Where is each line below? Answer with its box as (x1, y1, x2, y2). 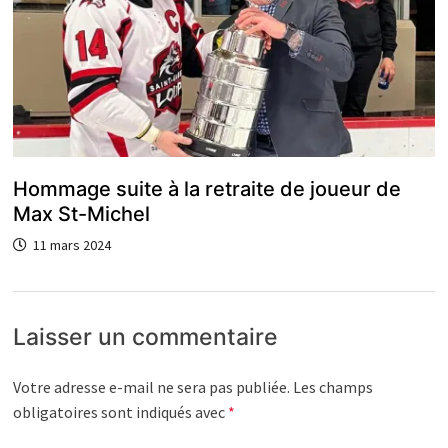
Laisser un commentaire (12, 323, 278, 352)
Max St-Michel (12, 202, 150, 227)
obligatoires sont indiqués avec (12, 402, 228, 423)
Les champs (292, 377, 373, 398)
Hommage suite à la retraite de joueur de (12, 177, 401, 202)
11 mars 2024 (32, 236, 111, 255)
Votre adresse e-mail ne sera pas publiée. (12, 377, 290, 398)
